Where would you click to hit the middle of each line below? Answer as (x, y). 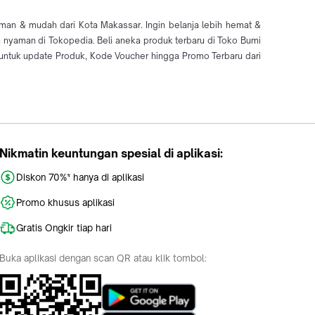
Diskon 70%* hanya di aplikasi (80, 178)
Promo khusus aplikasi (65, 203)
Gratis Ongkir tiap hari (64, 228)
